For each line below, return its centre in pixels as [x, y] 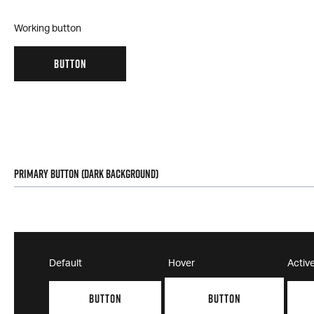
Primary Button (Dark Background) [86, 174]
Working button [48, 29]
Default [66, 264]
